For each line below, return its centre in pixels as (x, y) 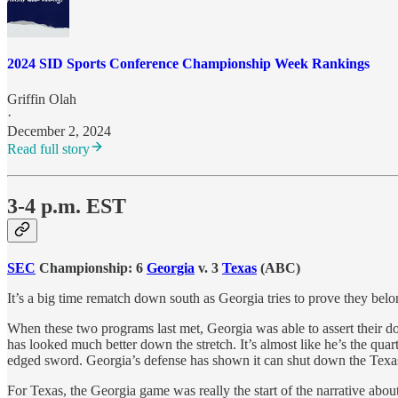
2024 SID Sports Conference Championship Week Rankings (188, 64)
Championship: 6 (91, 267)
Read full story (48, 148)
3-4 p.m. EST (67, 206)
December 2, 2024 (59, 131)
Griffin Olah (42, 99)
